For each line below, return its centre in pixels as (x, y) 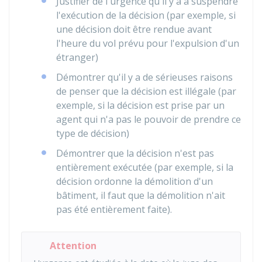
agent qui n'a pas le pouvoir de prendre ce (149, 119)
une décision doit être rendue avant (134, 29)
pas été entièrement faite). (114, 209)
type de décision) (93, 133)
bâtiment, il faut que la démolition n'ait (141, 195)
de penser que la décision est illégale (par (146, 91)
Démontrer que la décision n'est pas (135, 153)
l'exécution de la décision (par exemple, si (146, 15)
